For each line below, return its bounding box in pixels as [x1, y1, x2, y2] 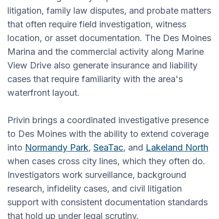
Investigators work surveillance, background [7, 169, 186, 180]
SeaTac [93, 142, 123, 153]
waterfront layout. [7, 87, 80, 98]
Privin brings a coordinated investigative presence [7, 114, 209, 125]
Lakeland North [146, 142, 208, 153]
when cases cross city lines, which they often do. [7, 155, 205, 166]
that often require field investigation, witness [7, 19, 186, 29]
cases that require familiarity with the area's [7, 73, 183, 84]
